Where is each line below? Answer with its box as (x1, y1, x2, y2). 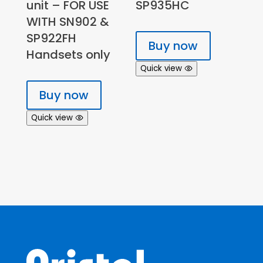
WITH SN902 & (26, 13, 109, 30)
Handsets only (26, 46, 110, 63)
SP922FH (26, 29, 76, 46)
